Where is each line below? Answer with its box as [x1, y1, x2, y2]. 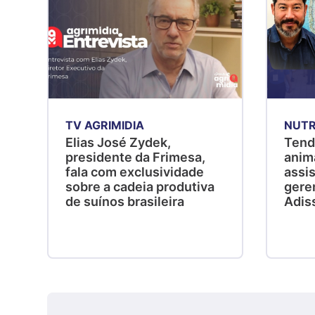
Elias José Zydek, [65, 135, 172, 150]
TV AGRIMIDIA [65, 118, 145, 133]
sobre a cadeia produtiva [65, 179, 215, 195]
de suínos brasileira [65, 194, 185, 210]
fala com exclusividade [65, 165, 205, 180]
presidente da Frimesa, [65, 150, 206, 165]
